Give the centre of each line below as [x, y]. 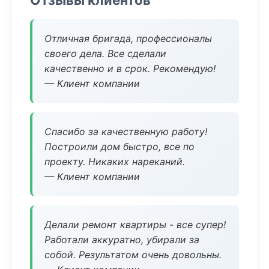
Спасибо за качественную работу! [126, 131]
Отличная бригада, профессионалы [128, 38]
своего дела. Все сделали [105, 53]
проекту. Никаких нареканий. [115, 162]
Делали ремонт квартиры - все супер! [135, 225]
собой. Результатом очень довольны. [133, 255]
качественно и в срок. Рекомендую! [130, 68]
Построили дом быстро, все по [119, 147]
